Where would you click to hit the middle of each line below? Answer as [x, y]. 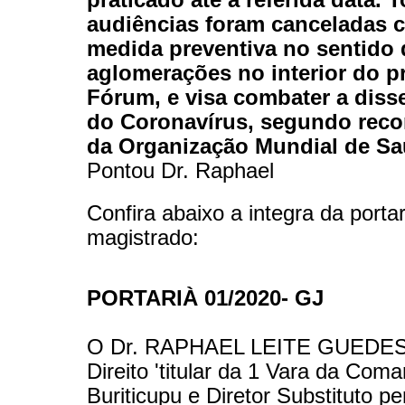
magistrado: [143, 237]
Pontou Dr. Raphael [180, 170]
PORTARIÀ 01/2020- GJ [205, 298]
